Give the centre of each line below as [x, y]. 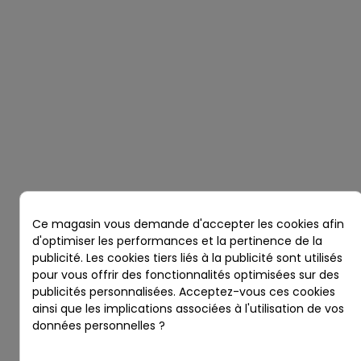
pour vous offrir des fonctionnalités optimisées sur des [186, 275]
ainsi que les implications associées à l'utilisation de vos [188, 309]
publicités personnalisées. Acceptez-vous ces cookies [184, 292]
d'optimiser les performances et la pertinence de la [177, 241]
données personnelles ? [99, 326]
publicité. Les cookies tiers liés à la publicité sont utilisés [187, 258]
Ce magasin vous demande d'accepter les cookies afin [188, 224]
